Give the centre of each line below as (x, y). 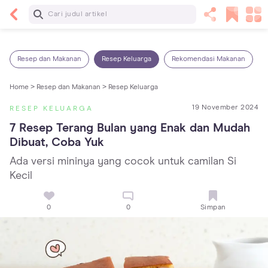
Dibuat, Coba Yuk (57, 142)
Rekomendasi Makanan (208, 59)
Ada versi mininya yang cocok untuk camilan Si (123, 162)
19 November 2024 (225, 108)
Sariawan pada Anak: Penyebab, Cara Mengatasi (165, 26)
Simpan (213, 208)
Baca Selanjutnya (112, 12)
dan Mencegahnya (114, 36)
